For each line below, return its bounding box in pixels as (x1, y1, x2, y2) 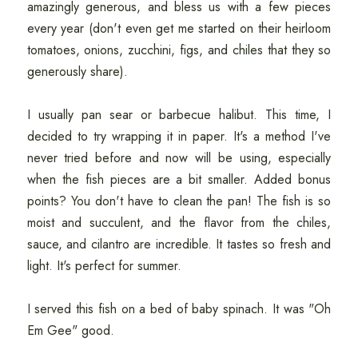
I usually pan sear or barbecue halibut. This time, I (26, 105, 332, 125)
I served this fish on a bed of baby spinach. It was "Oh (26, 300, 332, 319)
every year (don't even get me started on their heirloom (26, 19, 332, 38)
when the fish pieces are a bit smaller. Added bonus (26, 170, 332, 189)
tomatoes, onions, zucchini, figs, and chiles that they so (26, 41, 332, 60)
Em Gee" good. (26, 321, 114, 340)
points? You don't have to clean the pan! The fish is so (26, 192, 332, 211)
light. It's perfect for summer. (26, 257, 181, 276)
